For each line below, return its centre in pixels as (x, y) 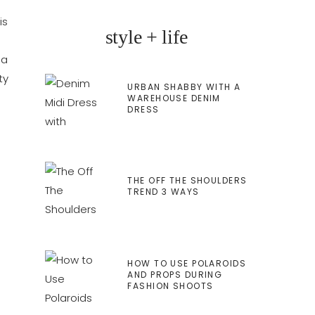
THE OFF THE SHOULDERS (187, 181)
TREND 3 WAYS (163, 192)
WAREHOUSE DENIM (174, 98)
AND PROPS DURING (175, 274)
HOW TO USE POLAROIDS (187, 263)
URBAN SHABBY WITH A (184, 87)
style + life (146, 37)
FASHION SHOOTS (171, 285)
